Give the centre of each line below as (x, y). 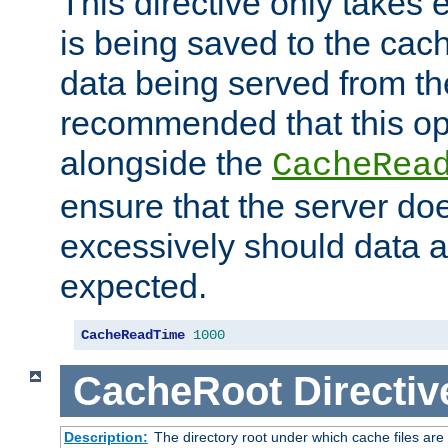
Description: (105, 437)
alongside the (166, 162)
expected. (133, 285)
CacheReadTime (133, 334)
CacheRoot (177, 390)
